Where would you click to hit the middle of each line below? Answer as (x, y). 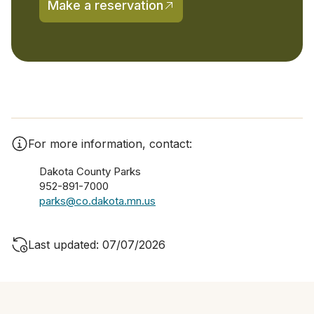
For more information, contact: (110, 143)
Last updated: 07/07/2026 (97, 244)
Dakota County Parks (90, 171)
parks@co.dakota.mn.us (97, 200)
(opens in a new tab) (171, 13)
